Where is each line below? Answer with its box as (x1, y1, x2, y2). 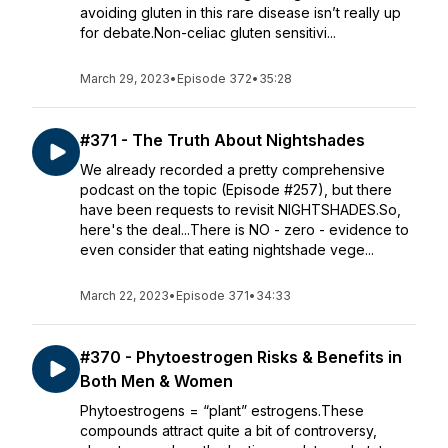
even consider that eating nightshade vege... (80, 241, 374, 258)
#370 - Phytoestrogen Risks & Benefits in (80, 347, 402, 367)
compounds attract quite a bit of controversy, (80, 422, 377, 439)
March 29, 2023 (80, 71, 170, 86)
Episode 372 (177, 71, 252, 86)
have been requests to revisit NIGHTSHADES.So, (80, 201, 401, 218)
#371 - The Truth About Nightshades (80, 130, 365, 150)
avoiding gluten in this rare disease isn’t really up (80, 4, 401, 21)
